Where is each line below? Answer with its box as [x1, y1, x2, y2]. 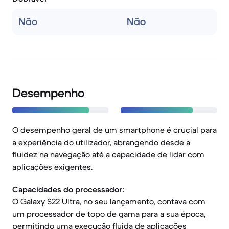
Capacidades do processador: [12, 184, 124, 194]
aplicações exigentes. [12, 162, 93, 172]
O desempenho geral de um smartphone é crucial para [12, 125, 217, 135]
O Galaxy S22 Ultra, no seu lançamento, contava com [12, 196, 205, 207]
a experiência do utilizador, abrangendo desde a [12, 137, 190, 147]
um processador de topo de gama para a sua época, [12, 209, 205, 219]
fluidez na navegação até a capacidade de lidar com [12, 149, 204, 159]
